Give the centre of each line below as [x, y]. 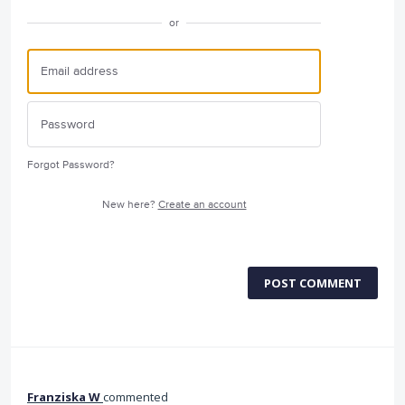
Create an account [202, 204]
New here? [130, 204]
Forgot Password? [71, 165]
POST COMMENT [313, 283]
